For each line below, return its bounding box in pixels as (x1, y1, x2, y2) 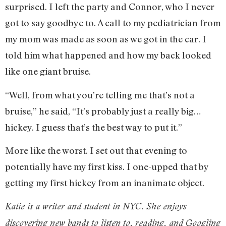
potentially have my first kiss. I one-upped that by (5, 160, 208, 172)
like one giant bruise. (5, 66, 93, 77)
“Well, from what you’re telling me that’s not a (5, 89, 195, 100)
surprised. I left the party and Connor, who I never (5, 1, 214, 13)
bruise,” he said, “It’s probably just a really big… (5, 105, 201, 117)
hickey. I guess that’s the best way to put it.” (5, 121, 182, 133)
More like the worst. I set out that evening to (5, 144, 187, 156)
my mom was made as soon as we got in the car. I (5, 33, 206, 45)
